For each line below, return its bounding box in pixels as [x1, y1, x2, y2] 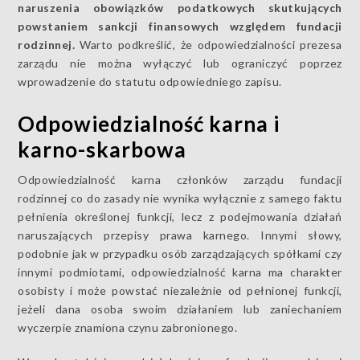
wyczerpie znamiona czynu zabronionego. [18, 321, 238, 334]
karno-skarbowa [18, 137, 187, 162]
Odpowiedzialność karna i [18, 111, 280, 137]
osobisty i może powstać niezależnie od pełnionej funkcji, [18, 284, 342, 297]
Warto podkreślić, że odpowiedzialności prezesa [75, 38, 342, 51]
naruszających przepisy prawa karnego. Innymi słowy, [18, 228, 342, 242]
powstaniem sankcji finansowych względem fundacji [18, 19, 342, 33]
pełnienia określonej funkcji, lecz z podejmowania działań [18, 210, 342, 223]
